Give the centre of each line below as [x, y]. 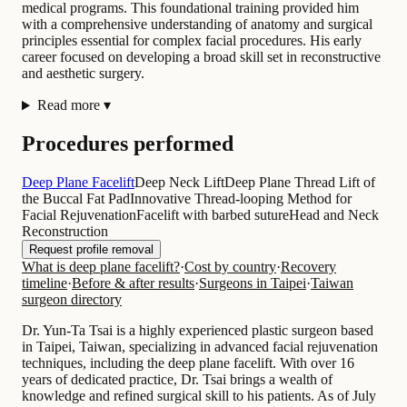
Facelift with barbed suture [213, 215]
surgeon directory [72, 300]
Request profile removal [91, 250]
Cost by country [230, 267]
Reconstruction [65, 232]
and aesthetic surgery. [83, 74]
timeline [45, 283]
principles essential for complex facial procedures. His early [192, 41]
